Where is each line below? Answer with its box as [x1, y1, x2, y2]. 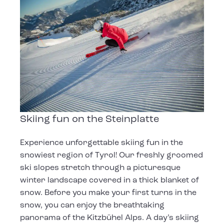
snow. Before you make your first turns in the [20, 188, 196, 197]
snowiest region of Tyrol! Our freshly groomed [20, 151, 203, 159]
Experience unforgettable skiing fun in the [20, 138, 183, 147]
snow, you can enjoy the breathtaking [20, 201, 164, 209]
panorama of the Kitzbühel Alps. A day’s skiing [20, 213, 199, 222]
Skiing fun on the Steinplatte [20, 114, 159, 124]
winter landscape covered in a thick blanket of [20, 176, 199, 184]
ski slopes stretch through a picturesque [20, 163, 180, 172]
